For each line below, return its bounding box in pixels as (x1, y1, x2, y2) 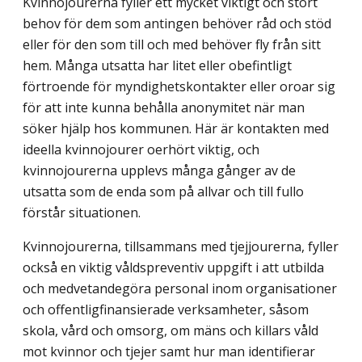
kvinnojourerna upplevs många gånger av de (23, 161, 296, 179)
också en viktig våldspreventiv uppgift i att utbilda (23, 258, 324, 276)
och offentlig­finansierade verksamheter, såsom (23, 300, 309, 318)
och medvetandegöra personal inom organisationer (23, 279, 337, 297)
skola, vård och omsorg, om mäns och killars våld (23, 321, 318, 339)
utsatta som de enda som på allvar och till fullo (23, 182, 304, 200)
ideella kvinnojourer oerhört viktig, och (23, 140, 259, 158)
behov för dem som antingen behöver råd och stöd (23, 14, 331, 32)
